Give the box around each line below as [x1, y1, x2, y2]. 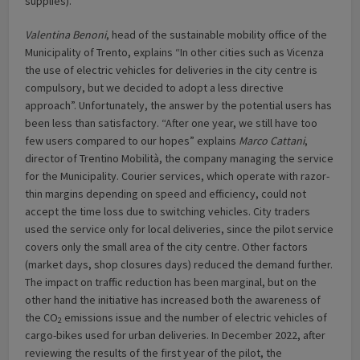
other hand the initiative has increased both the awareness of [25, 292, 321, 307]
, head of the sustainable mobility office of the [106, 27, 328, 42]
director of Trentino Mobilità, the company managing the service [25, 150, 334, 166]
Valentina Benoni [25, 27, 107, 42]
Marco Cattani [239, 133, 305, 148]
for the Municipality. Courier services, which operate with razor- [25, 168, 330, 183]
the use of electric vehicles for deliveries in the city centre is [25, 62, 318, 77]
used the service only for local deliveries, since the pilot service [25, 221, 334, 236]
